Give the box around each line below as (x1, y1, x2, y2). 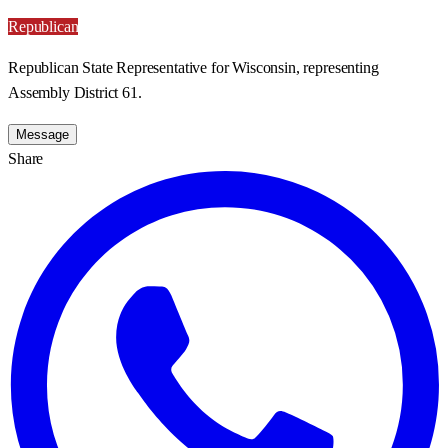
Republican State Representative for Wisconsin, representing (8, 58, 379, 76)
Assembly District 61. (8, 83, 142, 101)
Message (16, 126, 69, 142)
